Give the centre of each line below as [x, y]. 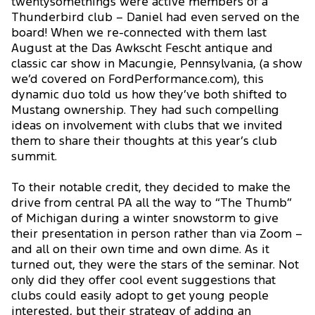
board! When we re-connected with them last [139, 33]
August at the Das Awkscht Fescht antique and [142, 49]
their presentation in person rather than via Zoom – [157, 234]
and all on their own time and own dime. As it [140, 250]
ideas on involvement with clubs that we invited [147, 126]
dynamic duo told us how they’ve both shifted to [149, 95]
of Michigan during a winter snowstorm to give [145, 219]
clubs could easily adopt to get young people [140, 296]
